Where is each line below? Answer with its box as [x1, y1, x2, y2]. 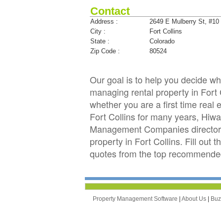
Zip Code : [90, 47, 120, 55]
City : [90, 27, 106, 35]
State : [90, 37, 110, 45]
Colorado [149, 37, 175, 45]
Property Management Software [93, 195, 179, 202]
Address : [90, 17, 118, 25]
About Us [182, 195, 208, 202]
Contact [90, 4, 130, 17]
